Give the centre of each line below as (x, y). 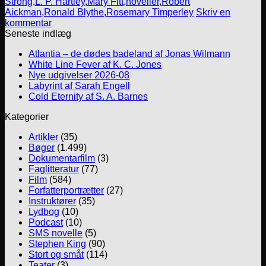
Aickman (23, 12)
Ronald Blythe (74, 12)
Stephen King (57, 244)
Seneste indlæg (38, 34)
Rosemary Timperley (150, 12)
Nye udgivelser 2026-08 (79, 75)
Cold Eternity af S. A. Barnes (88, 97)
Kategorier (27, 117)
